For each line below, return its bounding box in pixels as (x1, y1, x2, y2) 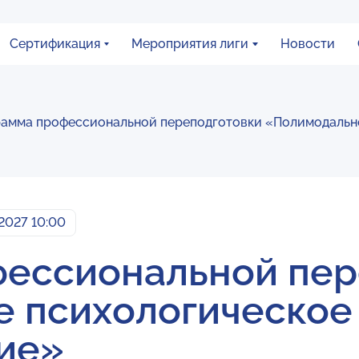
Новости (280, 35, 335, 51)
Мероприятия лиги (131, 35, 249, 51)
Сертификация (10, 35, 101, 51)
